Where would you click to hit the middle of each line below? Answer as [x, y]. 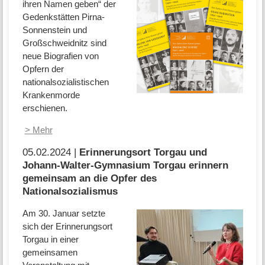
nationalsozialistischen [65, 82]
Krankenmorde [51, 95]
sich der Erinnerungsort [67, 227]
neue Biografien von [60, 56]
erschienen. [45, 108]
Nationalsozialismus [70, 191]
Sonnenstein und [54, 30]
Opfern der [43, 69]
